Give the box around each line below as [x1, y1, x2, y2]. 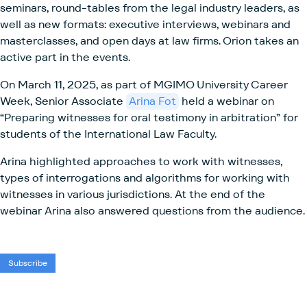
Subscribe [8, 258, 47, 268]
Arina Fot [129, 94, 176, 108]
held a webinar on [179, 94, 274, 108]
